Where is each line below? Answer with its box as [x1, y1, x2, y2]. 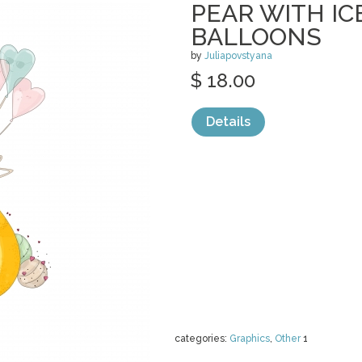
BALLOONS [191, 23, 322, 51]
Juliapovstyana [204, 50, 272, 61]
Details [206, 114, 250, 129]
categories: [175, 333, 229, 344]
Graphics [229, 333, 270, 344]
